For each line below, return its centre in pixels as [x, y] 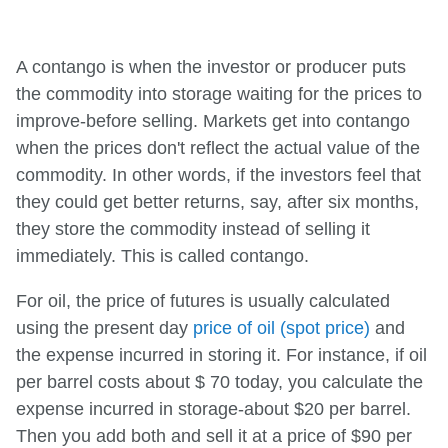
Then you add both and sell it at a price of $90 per [214, 435]
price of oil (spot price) [281, 327]
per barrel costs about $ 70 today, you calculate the [219, 381]
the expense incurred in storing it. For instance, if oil [221, 354]
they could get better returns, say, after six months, [217, 201]
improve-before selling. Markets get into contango [213, 120]
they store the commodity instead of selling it [193, 228]
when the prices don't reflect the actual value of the [218, 147]
